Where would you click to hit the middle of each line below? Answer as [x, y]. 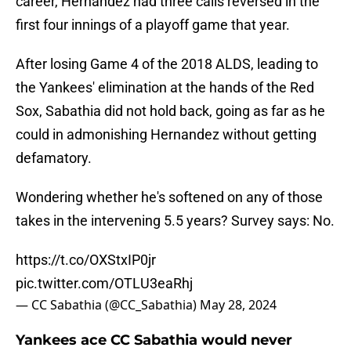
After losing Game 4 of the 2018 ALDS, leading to [167, 64]
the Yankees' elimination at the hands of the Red [165, 88]
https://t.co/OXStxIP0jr [86, 260]
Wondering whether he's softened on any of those [169, 197]
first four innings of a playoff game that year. [153, 25]
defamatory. [54, 158]
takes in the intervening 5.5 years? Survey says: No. [175, 221]
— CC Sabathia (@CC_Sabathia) [108, 305]
